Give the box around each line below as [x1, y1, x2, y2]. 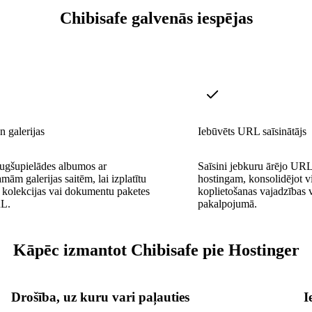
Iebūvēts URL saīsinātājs [198, 125, 306, 137]
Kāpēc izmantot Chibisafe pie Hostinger [13, 240, 299, 259]
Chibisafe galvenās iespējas [59, 9, 253, 28]
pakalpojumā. [198, 197, 257, 210]
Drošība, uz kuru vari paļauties [11, 289, 189, 304]
